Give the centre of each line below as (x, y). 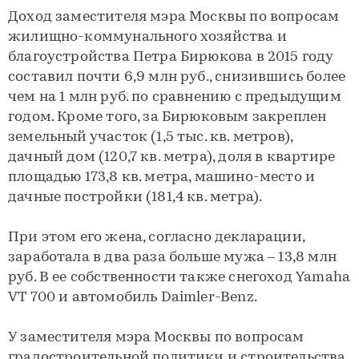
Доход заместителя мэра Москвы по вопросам (174, 17)
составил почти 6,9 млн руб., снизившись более (177, 77)
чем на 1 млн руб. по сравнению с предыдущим (175, 97)
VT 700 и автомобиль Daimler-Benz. (133, 298)
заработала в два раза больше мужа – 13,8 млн (172, 258)
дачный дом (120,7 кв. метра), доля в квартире (172, 157)
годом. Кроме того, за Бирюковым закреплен (167, 117)
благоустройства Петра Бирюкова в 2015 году (171, 57)
